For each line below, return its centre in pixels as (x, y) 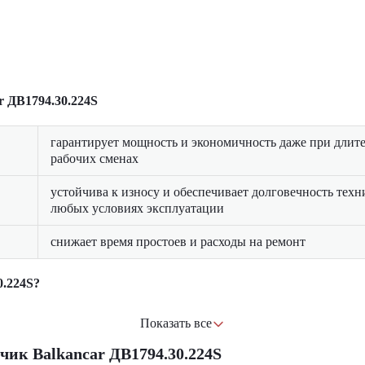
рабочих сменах (95, 158)
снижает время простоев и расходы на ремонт (178, 242)
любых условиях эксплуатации (137, 208)
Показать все (176, 323)
